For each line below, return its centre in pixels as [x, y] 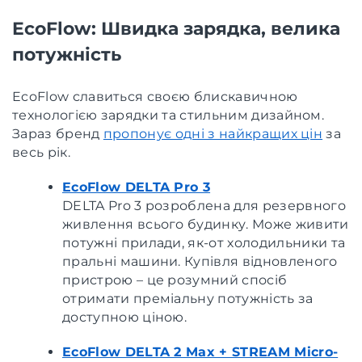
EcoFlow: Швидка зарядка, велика [176, 28]
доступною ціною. [125, 317]
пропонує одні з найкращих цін [213, 133]
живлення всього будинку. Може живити [206, 224]
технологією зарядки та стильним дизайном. [168, 115]
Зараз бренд [58, 133]
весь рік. [41, 152]
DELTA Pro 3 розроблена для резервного [204, 205]
